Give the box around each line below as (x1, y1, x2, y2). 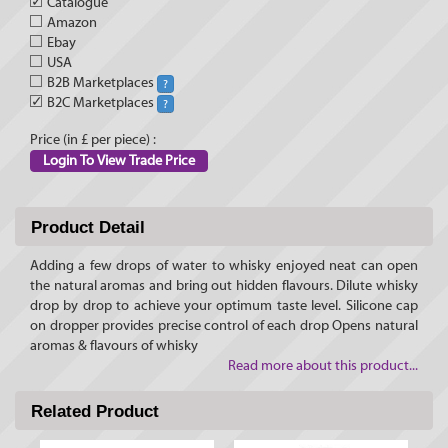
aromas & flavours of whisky (30, 338, 198, 355)
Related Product (31, 402, 159, 422)
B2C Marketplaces (47, 95, 157, 112)
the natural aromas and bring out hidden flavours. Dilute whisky (30, 278, 418, 295)
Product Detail (31, 218, 145, 238)
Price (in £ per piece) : (30, 132, 156, 149)
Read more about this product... (228, 358, 418, 375)
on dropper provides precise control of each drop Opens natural (30, 318, 418, 335)
